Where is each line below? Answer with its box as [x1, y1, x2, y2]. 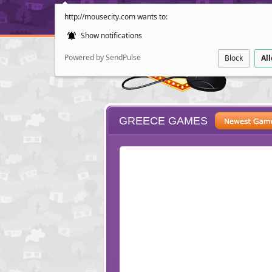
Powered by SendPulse [64, 52, 141, 63]
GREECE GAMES [119, 115, 208, 127]
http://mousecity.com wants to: [64, 12, 168, 22]
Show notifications [79, 30, 142, 41]
